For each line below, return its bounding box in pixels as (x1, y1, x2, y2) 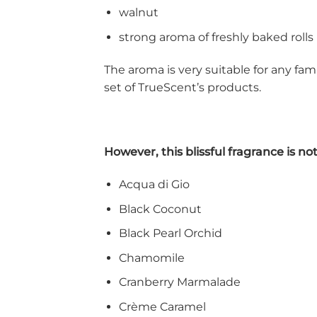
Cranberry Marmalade (118, 275, 241, 289)
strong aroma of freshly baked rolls (118, 30, 313, 44)
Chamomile (118, 250, 185, 265)
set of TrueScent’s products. (104, 80, 264, 94)
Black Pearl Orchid (118, 226, 222, 241)
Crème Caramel (118, 299, 206, 313)
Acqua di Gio (118, 177, 190, 191)
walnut (118, 6, 158, 20)
